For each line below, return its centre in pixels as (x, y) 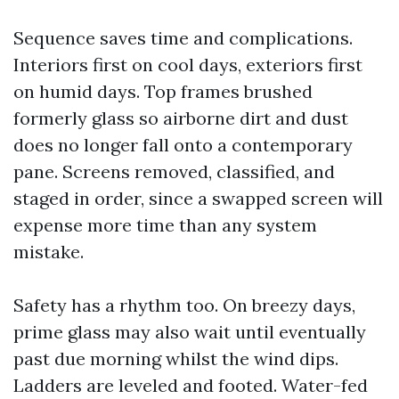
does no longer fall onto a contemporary (183, 145)
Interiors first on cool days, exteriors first (188, 65)
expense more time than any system (165, 225)
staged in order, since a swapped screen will (198, 198)
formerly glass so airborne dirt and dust (181, 118)
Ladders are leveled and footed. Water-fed (191, 385)
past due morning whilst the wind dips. (176, 358)
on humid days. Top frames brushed (163, 91)
